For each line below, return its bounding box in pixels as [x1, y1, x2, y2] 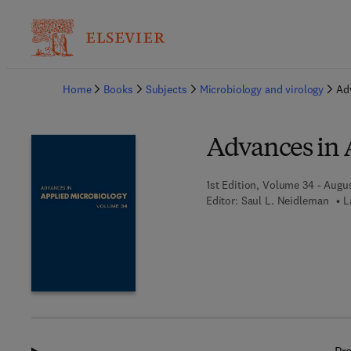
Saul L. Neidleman [241, 194, 329, 208]
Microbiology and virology [199, 82, 324, 96]
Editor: [205, 194, 238, 208]
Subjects [145, 82, 187, 96]
